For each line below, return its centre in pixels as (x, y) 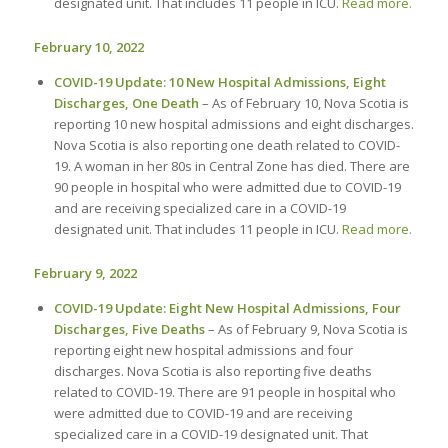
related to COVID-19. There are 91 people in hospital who (224, 391)
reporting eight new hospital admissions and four (203, 349)
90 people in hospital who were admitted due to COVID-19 (227, 186)
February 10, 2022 (88, 46)
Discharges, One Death (126, 102)
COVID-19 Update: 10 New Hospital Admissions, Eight (219, 81)
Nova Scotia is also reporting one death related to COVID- (226, 144)
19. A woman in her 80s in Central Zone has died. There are (231, 165)
